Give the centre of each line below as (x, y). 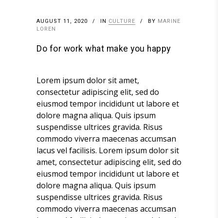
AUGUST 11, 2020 (62, 21)
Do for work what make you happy (104, 49)
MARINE (169, 21)
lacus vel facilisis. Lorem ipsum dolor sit (108, 151)
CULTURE (122, 21)
